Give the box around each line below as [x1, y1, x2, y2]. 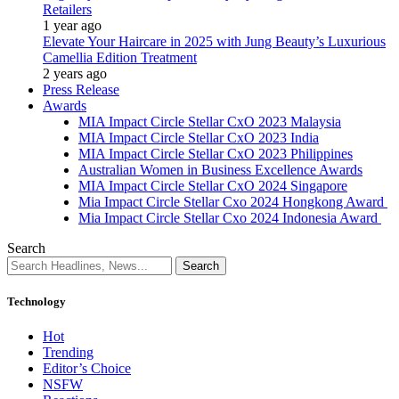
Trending [43, 345, 94, 361]
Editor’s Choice [43, 361, 131, 377]
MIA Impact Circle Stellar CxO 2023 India [78, 130, 319, 145]
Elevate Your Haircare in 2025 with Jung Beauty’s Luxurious [43, 34, 386, 49]
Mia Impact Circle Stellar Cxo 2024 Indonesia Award [78, 210, 381, 225]
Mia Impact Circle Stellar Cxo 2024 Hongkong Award [78, 194, 387, 209]
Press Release [43, 82, 119, 97]
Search [7, 240, 45, 256]
